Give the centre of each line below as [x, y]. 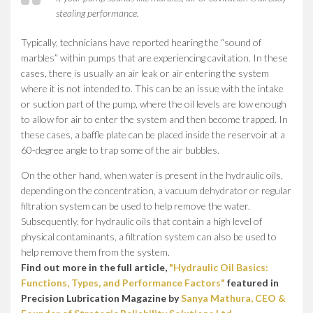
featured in [252, 282]
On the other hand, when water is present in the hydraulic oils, [152, 175]
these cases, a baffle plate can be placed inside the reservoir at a [153, 134]
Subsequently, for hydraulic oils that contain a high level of [141, 221]
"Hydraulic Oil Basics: [219, 267]
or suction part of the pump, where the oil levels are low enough [154, 103]
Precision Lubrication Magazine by [101, 298]
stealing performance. [97, 13]
